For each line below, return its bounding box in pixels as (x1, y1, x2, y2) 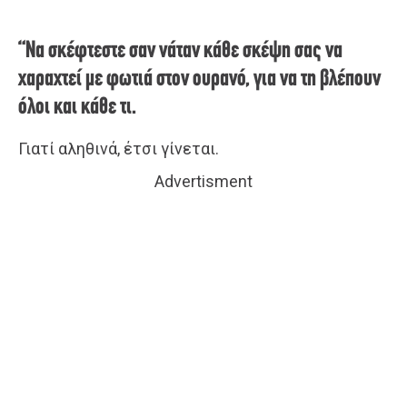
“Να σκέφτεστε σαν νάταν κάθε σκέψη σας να (18, 39, 342, 65)
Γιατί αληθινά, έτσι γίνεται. (18, 139, 219, 159)
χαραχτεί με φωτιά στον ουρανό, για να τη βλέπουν (18, 67, 381, 93)
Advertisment (154, 172, 253, 192)
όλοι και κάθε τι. (18, 95, 136, 121)
